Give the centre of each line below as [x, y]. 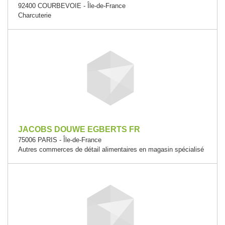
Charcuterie [35, 15]
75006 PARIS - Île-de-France [60, 140]
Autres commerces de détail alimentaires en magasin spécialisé [111, 149]
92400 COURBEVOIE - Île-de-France [72, 6]
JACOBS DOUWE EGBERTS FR [79, 129]
